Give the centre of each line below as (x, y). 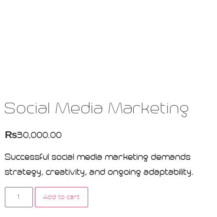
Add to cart (62, 197)
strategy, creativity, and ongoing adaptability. (99, 172)
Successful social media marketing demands (98, 157)
